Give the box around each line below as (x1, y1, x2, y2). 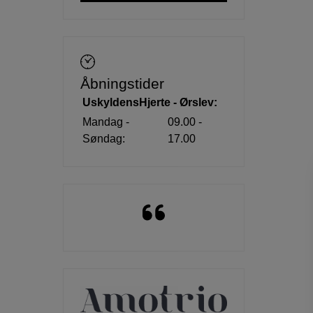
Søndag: (82, 133, 125, 145)
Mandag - (82, 116, 129, 129)
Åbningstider (80, 75, 164, 92)
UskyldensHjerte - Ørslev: (82, 96, 217, 109)
